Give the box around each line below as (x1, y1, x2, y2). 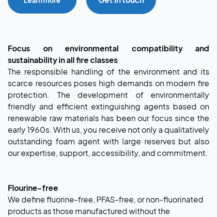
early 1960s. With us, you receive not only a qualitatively (8, 124, 209, 135)
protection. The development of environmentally (8, 89, 209, 100)
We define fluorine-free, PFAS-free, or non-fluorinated (8, 194, 203, 204)
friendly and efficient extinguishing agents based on (8, 101, 209, 111)
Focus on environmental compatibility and (8, 43, 209, 53)
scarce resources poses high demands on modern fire (8, 77, 209, 88)
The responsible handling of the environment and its (8, 66, 209, 77)
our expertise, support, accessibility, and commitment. (8, 147, 208, 158)
